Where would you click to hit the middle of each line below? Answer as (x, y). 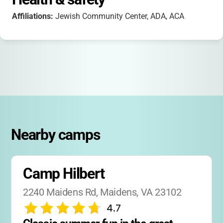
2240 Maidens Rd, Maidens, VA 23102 (102, 192)
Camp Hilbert (64, 173)
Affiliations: (34, 16)
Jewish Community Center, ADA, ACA (120, 16)
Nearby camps (56, 135)
